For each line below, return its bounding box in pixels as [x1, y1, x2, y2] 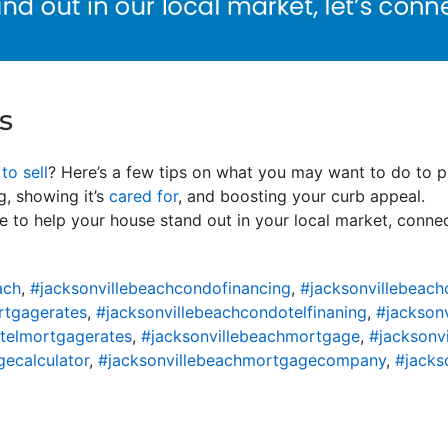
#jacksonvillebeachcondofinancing [30, 277, 291, 298]
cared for [109, 185, 178, 206]
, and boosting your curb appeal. [178, 185, 425, 206]
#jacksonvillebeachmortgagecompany [98, 349, 386, 370]
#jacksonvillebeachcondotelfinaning [96, 301, 367, 322]
